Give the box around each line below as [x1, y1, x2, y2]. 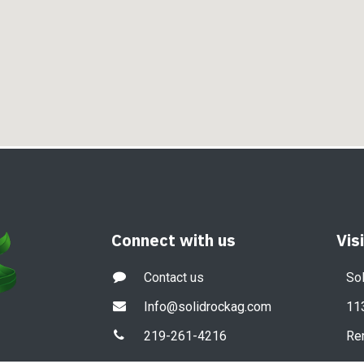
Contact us [144, 270, 205, 285]
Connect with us [110, 229, 236, 251]
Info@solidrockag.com [144, 299, 272, 314]
